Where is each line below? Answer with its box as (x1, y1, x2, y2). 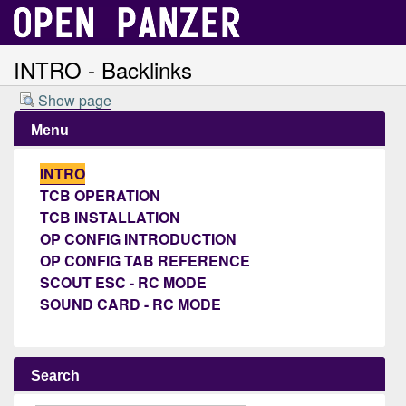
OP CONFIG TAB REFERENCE (39, 249, 250, 271)
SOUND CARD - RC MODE (39, 293, 221, 314)
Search (30, 367, 80, 383)
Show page (37, 90, 111, 111)
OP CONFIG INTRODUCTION (39, 227, 237, 249)
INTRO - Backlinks (14, 53, 192, 85)
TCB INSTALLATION (39, 206, 180, 227)
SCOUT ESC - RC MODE (39, 271, 207, 293)
